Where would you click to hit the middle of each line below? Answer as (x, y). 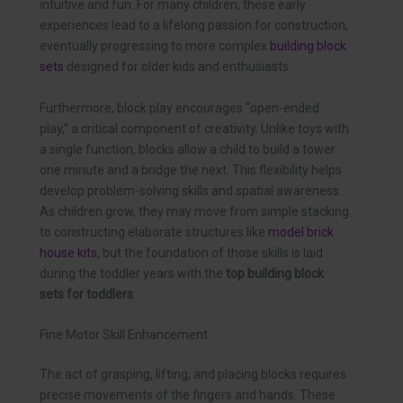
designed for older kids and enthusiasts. (178, 67)
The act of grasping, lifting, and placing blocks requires (193, 375)
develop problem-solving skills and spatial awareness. (191, 190)
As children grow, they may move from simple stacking (194, 211)
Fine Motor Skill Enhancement (124, 335)
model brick (301, 232)
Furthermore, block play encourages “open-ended (179, 107)
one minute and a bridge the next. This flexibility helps (191, 170)
